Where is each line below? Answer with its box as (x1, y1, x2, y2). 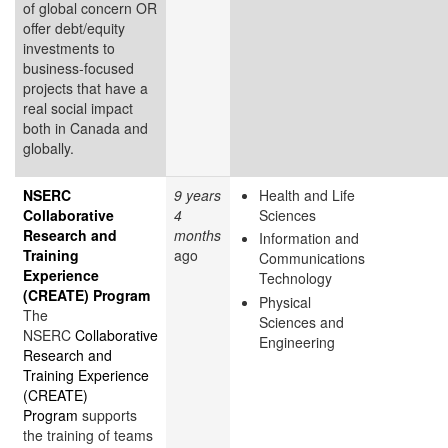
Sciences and (259, 311, 344, 332)
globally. (23, 137, 74, 158)
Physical (259, 291, 311, 312)
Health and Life (259, 184, 355, 205)
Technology (259, 268, 332, 289)
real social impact (23, 97, 133, 118)
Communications (259, 248, 365, 269)
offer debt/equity (23, 17, 125, 38)
